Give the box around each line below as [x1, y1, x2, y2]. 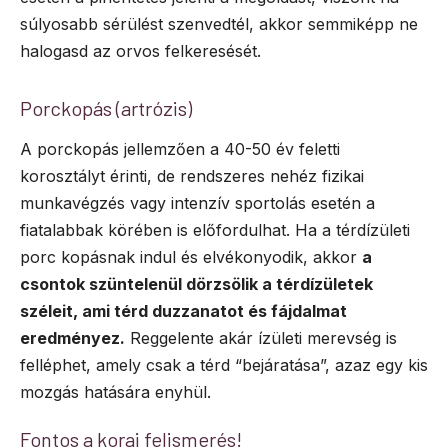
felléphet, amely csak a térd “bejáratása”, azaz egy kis [20, 355, 428, 376]
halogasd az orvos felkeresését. [20, 41, 261, 62]
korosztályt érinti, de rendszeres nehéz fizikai [20, 166, 364, 187]
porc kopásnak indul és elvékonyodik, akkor [20, 247, 362, 268]
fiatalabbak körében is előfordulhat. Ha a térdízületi [20, 220, 410, 241]
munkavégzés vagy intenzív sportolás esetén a [20, 193, 375, 214]
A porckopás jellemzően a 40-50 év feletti [20, 139, 340, 160]
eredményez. [20, 328, 125, 349]
